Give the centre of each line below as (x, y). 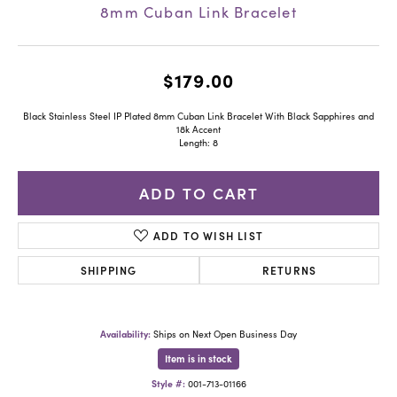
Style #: (168, 383)
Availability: (125, 333)
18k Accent (198, 129)
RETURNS (289, 269)
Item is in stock (198, 358)
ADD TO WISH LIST (208, 235)
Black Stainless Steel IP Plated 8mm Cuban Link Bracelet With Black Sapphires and (198, 116)
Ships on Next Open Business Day (225, 334)
